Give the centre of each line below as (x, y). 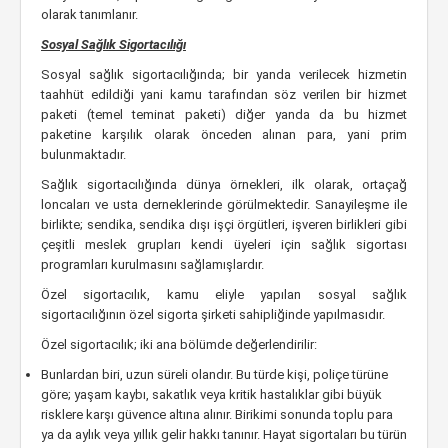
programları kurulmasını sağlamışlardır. (152, 264)
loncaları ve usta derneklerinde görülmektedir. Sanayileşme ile (224, 204)
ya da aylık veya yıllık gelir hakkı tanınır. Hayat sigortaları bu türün (224, 434)
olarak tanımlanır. (89, 14)
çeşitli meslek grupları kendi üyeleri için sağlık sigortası (224, 244)
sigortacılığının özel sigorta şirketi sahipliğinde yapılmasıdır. (213, 314)
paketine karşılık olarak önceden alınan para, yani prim (224, 134)
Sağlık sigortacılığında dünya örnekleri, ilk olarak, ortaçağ (224, 184)
